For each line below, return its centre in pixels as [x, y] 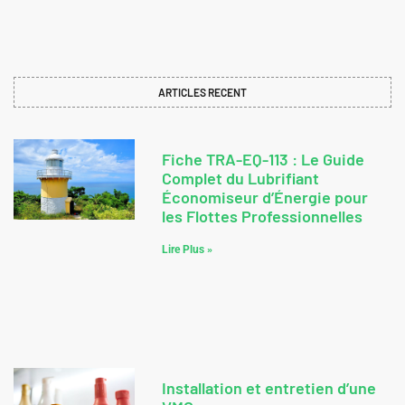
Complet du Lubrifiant [240, 179]
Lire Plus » [187, 250]
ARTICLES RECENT [202, 93]
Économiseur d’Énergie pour [264, 198]
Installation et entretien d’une [268, 387]
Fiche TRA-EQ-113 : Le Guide [263, 160]
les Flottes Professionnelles [262, 217]
